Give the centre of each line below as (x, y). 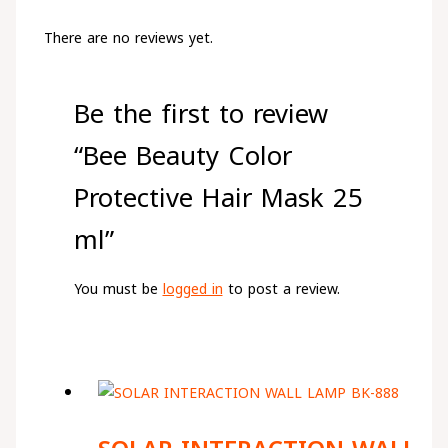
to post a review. (281, 289)
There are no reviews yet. (128, 38)
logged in (192, 289)
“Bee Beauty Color (182, 156)
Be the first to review (200, 114)
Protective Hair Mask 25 (218, 198)
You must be (118, 289)
